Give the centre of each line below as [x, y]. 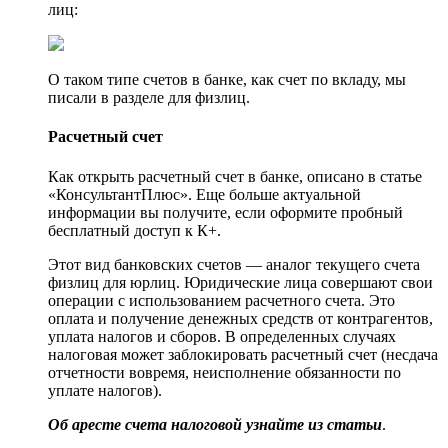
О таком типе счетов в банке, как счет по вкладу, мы [227, 80]
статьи [354, 424]
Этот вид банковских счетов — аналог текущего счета [234, 264]
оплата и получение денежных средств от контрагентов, [240, 318]
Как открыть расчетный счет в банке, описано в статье [235, 176]
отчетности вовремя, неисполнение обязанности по [224, 372]
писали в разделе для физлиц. [149, 98]
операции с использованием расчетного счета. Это [221, 300]
